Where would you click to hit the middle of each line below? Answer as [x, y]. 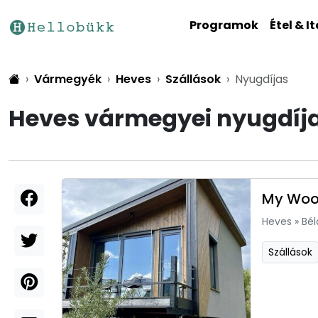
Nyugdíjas [262, 79]
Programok [224, 25]
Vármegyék [68, 79]
